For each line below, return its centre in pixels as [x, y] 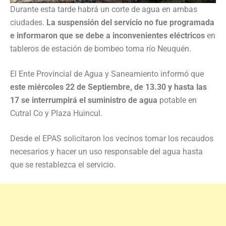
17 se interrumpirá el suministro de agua [84, 100]
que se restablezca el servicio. [63, 165]
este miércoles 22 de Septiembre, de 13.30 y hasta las [108, 87]
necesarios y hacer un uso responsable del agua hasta [106, 152]
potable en [177, 100]
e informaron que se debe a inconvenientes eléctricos [108, 36]
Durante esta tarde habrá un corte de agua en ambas [104, 10]
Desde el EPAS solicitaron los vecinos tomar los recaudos [112, 139]
